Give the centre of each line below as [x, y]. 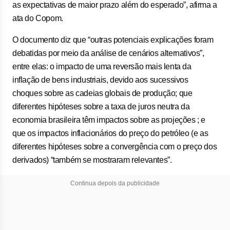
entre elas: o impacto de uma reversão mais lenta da [102, 66]
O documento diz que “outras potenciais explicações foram [113, 40]
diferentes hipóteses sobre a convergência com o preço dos [115, 147]
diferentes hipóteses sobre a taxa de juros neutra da [101, 107]
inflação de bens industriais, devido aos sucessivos [100, 80]
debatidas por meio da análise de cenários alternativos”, [108, 53]
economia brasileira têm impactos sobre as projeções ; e [109, 120]
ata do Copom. [38, 18]
